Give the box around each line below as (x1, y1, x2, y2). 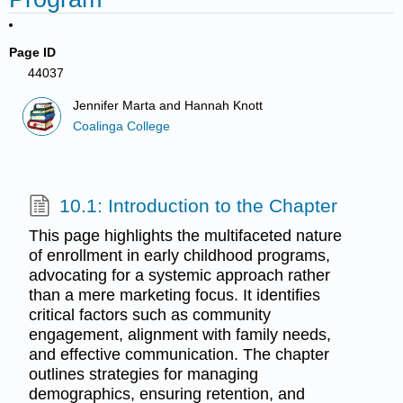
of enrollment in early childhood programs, (28, 246, 330, 265)
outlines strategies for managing (28, 365, 258, 384)
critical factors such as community (28, 306, 271, 325)
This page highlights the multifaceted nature (28, 227, 342, 246)
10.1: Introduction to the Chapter (58, 195, 337, 217)
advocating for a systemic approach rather (28, 266, 330, 285)
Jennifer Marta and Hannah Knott (73, 99, 264, 113)
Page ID (9, 45, 57, 59)
